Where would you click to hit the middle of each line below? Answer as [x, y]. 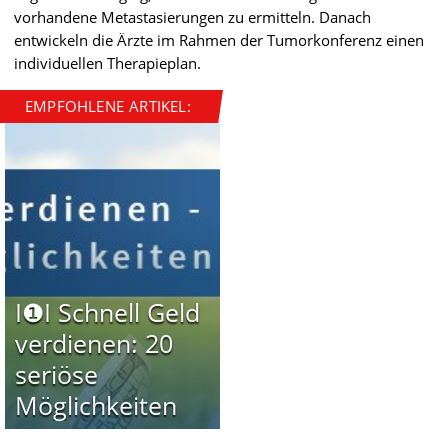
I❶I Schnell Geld [107, 311]
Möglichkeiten [95, 404]
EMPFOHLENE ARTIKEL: [108, 105]
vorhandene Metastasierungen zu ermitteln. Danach [192, 16]
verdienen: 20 [93, 342]
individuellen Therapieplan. [107, 62]
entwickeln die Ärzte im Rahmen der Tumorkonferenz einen [219, 39]
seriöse [56, 373]
